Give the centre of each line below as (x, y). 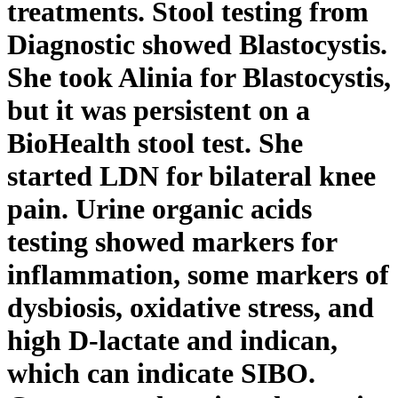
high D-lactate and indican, (172, 340)
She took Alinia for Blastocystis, (199, 77)
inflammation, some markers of (198, 274)
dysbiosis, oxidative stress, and (191, 307)
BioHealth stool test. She (155, 143)
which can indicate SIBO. (161, 373)
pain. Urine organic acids (159, 208)
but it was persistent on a (159, 110)
